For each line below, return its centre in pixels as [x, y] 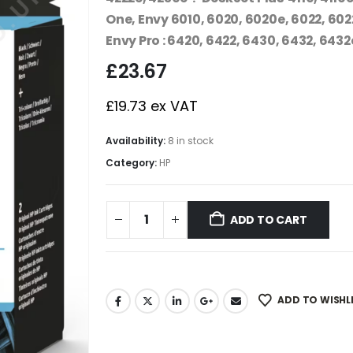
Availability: [137, 140]
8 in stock [191, 140]
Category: [132, 162]
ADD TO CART [268, 219]
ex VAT [172, 106]
